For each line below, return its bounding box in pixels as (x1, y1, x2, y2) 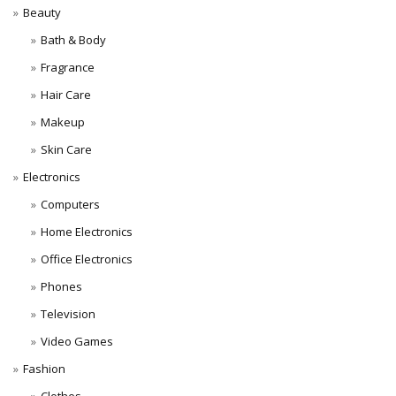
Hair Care (40, 87, 91, 103)
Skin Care (40, 141, 92, 157)
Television (40, 306, 95, 322)
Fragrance (40, 59, 95, 75)
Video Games (40, 333, 113, 349)
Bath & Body (40, 32, 106, 48)
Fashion (23, 361, 65, 377)
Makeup (40, 114, 85, 130)
